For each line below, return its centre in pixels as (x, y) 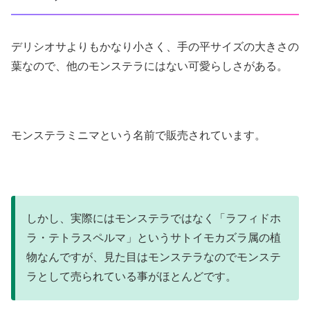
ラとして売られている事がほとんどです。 (131, 277)
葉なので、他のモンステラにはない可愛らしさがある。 (149, 66)
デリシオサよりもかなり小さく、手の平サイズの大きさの (155, 46)
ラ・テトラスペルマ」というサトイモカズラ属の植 (154, 238)
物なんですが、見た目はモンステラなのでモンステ (154, 257)
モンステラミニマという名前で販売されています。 (138, 136)
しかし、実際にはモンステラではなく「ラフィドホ (154, 219)
